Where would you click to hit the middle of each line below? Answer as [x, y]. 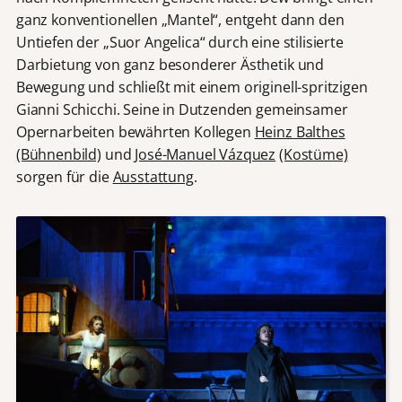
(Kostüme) [314, 154]
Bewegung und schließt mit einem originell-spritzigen [192, 87]
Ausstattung [153, 176]
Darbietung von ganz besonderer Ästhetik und [170, 64]
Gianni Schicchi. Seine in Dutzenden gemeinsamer [182, 109]
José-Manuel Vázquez [205, 154]
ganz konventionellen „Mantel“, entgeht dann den [180, 19]
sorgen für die [64, 176]
